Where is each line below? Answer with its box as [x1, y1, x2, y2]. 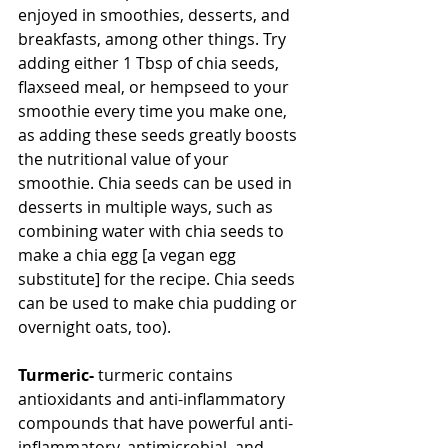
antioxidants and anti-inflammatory [18, 387, 289, 410]
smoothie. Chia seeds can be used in [18, 171, 296, 194]
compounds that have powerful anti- [18, 411, 293, 434]
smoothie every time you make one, [18, 99, 291, 122]
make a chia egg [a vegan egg [18, 243, 240, 266]
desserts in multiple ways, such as [18, 195, 277, 218]
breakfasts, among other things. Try [18, 27, 290, 50]
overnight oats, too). [18, 315, 171, 338]
